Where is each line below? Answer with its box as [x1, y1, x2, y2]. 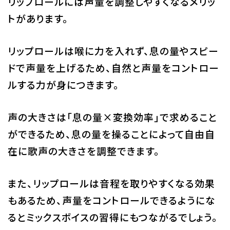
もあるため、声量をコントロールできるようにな [7, 193, 216, 207]
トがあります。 [7, 11, 68, 25]
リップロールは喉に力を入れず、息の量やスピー [7, 43, 219, 57]
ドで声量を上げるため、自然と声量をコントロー [7, 60, 219, 74]
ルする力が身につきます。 [7, 77, 119, 91]
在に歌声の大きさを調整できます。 [7, 143, 160, 158]
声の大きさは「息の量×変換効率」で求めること [7, 109, 217, 124]
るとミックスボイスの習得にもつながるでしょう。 [7, 209, 218, 224]
